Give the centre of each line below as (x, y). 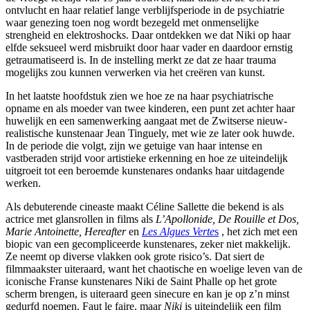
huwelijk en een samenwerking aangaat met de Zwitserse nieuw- (146, 120)
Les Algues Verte (178, 231)
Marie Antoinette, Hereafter (66, 231)
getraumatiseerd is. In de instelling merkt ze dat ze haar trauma (141, 60)
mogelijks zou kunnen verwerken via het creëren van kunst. (135, 72)
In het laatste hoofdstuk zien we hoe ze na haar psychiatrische (139, 95)
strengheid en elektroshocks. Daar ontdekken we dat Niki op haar (148, 35)
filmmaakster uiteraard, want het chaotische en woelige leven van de (154, 268)
